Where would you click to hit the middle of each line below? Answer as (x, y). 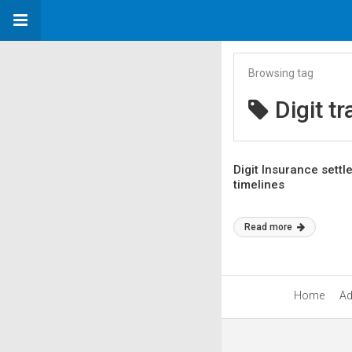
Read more (269, 227)
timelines (259, 185)
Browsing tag (281, 73)
